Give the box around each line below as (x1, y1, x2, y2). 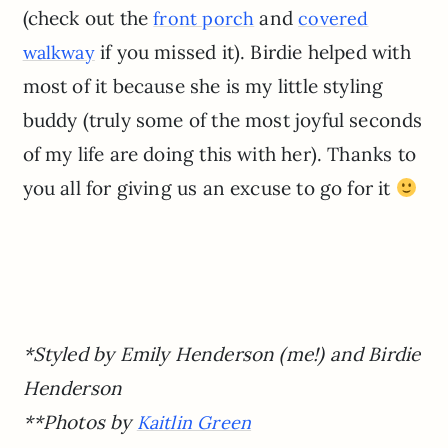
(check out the (22, 5, 154, 30)
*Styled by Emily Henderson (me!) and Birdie (22, 341, 421, 366)
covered (298, 6, 369, 30)
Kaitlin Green (136, 410, 252, 434)
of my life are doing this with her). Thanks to (22, 141, 416, 166)
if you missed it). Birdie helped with (94, 39, 411, 64)
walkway (22, 40, 95, 64)
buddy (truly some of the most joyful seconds (22, 107, 423, 132)
